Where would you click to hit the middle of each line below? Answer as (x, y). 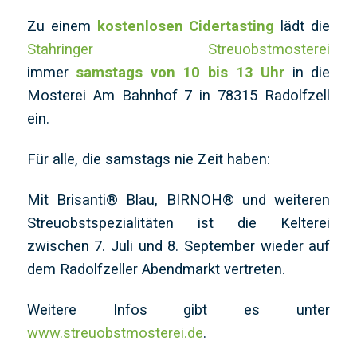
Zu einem (62, 25)
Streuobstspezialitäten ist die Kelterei (178, 223)
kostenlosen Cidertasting (186, 25)
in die (308, 72)
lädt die (302, 25)
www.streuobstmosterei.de (115, 333)
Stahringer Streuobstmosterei (178, 49)
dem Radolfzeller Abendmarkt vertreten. (156, 269)
